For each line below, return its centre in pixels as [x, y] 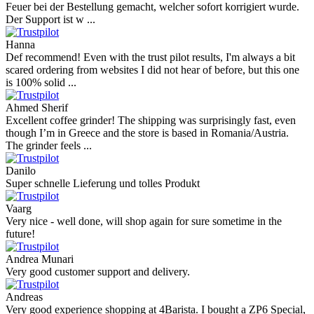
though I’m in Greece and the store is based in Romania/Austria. [147, 132]
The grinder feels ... [49, 145]
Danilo [21, 170]
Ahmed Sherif [37, 107]
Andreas [24, 296]
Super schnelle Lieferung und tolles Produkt [103, 183]
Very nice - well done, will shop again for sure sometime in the [144, 221]
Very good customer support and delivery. [98, 271]
